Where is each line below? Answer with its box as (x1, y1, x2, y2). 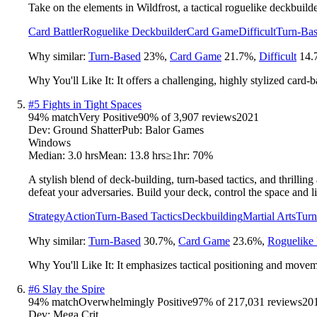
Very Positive (79, 110, 138, 123)
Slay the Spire (42, 282, 105, 295)
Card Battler (28, 25, 83, 38)
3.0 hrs (68, 149, 98, 161)
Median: (28, 149, 68, 161)
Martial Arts (243, 209, 296, 222)
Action (65, 209, 96, 222)
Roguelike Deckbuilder (83, 25, 187, 38)
